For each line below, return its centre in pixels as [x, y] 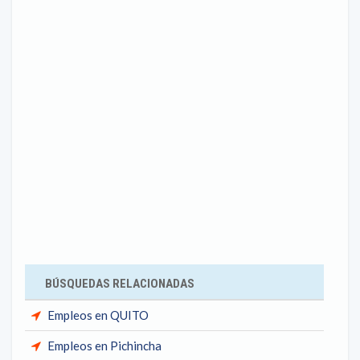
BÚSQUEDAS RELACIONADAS [120, 284]
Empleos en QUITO [98, 315]
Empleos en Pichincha [104, 346]
